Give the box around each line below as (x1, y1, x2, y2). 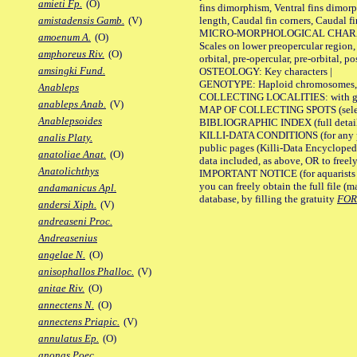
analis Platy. (38, 131, 92, 144)
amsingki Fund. (38, 65, 105, 77)
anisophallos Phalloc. (38, 265, 134, 278)
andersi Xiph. (38, 198, 96, 211)
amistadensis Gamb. (38, 14, 124, 27)
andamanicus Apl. (38, 182, 116, 194)
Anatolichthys (38, 165, 99, 178)
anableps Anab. (38, 98, 106, 111)
